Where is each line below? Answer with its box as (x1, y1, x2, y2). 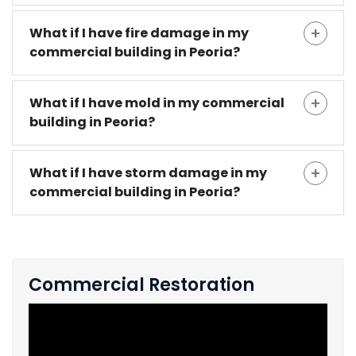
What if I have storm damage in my (29, 164, 267, 183)
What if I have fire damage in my (29, 24, 249, 43)
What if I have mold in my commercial (29, 94, 284, 113)
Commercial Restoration (29, 273, 254, 298)
